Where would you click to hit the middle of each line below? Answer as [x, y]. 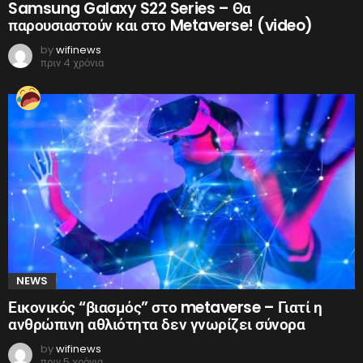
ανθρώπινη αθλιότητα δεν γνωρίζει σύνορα [157, 325]
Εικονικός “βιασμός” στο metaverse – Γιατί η [165, 308]
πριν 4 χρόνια [72, 63]
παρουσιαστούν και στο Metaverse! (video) [160, 26]
